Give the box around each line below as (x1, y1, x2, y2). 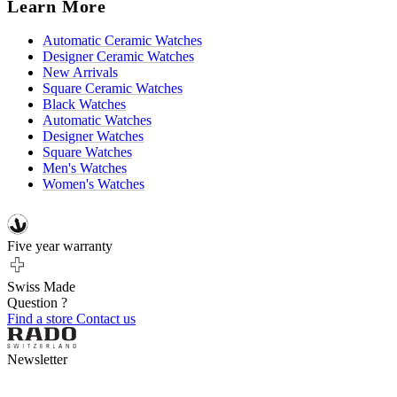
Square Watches (43, 144, 132, 160)
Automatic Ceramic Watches (43, 33, 202, 49)
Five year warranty (7, 238, 113, 253)
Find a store (7, 311, 76, 326)
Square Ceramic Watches (43, 81, 183, 97)
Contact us (76, 311, 136, 326)
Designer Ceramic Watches (43, 49, 194, 65)
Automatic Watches (43, 113, 152, 128)
